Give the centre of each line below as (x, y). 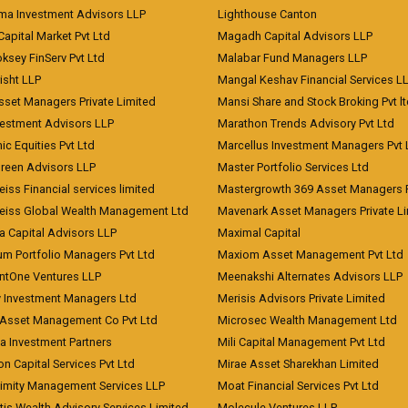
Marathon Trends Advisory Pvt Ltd (306, 123)
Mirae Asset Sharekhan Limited (298, 364)
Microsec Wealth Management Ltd (307, 320)
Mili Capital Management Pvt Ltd (301, 342)
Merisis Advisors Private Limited (301, 298)
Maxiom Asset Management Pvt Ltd (311, 255)
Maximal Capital (259, 233)
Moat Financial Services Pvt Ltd (298, 386)
